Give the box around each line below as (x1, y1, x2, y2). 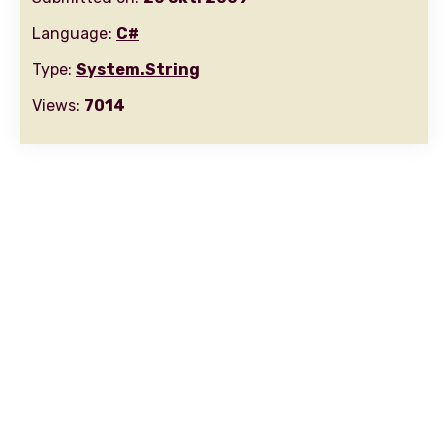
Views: (32, 96, 84, 115)
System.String (76, 60, 200, 79)
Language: (32, 24, 116, 43)
